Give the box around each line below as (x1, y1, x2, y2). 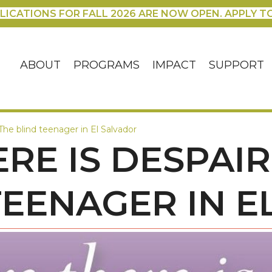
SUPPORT (209, 58, 265, 72)
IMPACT (152, 58, 197, 72)
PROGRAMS (73, 58, 140, 72)
